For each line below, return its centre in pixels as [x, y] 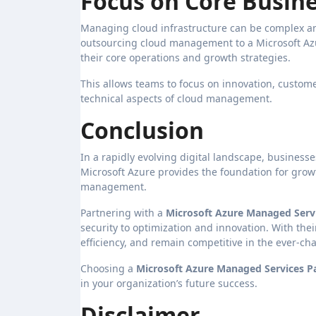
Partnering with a [123, 212]
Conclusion [142, 130]
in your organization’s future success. [169, 283]
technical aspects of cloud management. [176, 98]
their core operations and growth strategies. [186, 57]
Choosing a [108, 268]
